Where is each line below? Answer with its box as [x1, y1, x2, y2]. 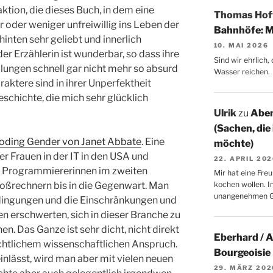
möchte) [213, 137, 253, 149]
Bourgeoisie [213, 247, 271, 259]
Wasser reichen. [213, 66, 270, 76]
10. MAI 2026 [213, 41, 269, 49]
